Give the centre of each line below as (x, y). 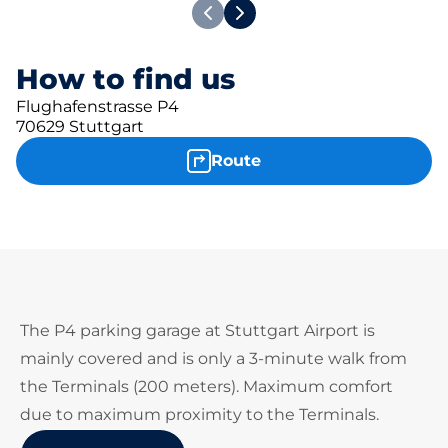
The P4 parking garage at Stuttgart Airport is (197, 330)
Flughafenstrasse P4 (97, 106)
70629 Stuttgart (80, 126)
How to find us (125, 79)
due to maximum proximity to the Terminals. (199, 414)
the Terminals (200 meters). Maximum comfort (206, 386)
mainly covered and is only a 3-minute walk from (213, 358)
